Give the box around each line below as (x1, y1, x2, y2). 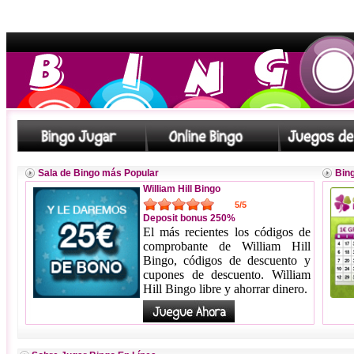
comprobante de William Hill (143, 239, 311, 253)
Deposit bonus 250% (143, 213, 235, 224)
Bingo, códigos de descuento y (143, 254, 311, 267)
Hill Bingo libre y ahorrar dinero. (143, 282, 307, 296)
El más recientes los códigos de (143, 225, 311, 239)
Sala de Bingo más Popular (38, 168, 159, 179)
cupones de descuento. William (143, 268, 311, 281)
